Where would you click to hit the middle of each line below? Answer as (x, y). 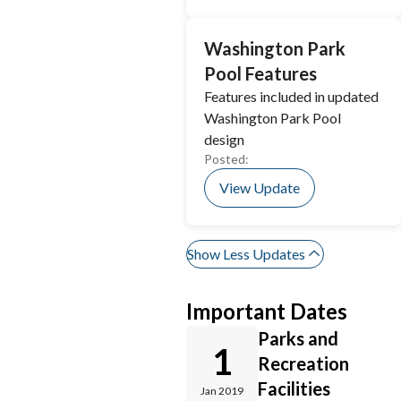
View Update (260, 188)
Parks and (298, 338)
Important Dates (267, 311)
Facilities (294, 388)
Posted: (226, 159)
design (224, 139)
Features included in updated (291, 96)
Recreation (303, 363)
